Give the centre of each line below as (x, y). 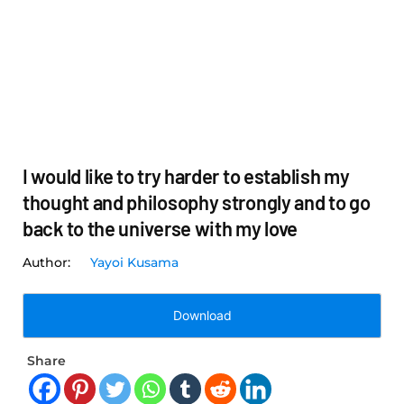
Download (202, 316)
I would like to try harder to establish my (186, 176)
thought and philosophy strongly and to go (197, 202)
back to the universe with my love (161, 229)
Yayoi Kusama (134, 263)
